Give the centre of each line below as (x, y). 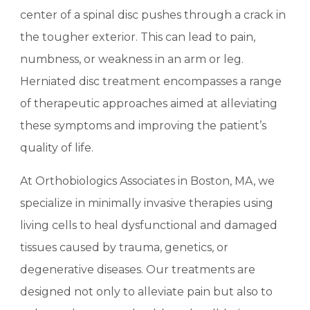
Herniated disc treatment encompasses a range (151, 81)
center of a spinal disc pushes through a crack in (153, 15)
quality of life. (57, 148)
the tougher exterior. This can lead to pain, (138, 37)
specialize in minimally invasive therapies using (147, 203)
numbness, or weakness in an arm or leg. (132, 59)
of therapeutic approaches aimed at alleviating (149, 103)
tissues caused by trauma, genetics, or (125, 247)
